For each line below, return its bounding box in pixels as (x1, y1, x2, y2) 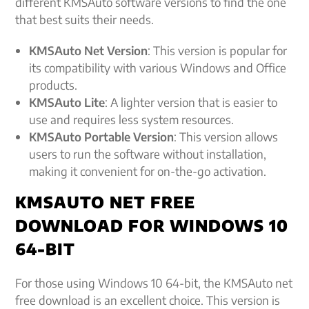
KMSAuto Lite (29, 94, 106, 110)
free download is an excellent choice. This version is (15, 292, 281, 308)
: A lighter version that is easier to (105, 94, 278, 110)
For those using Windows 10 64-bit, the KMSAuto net (15, 275, 293, 290)
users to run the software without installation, (29, 146, 267, 161)
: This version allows (174, 129, 279, 144)
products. (29, 77, 78, 92)
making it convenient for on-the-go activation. (29, 163, 267, 179)
